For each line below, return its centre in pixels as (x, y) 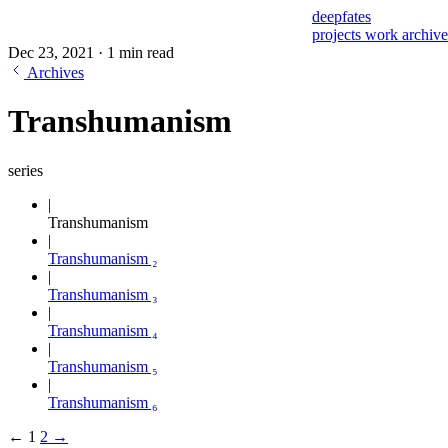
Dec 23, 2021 (53, 52)
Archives (55, 72)
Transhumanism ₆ (103, 402)
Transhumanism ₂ (103, 258)
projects (338, 34)
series (25, 170)
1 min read (140, 52)
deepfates (341, 16)
